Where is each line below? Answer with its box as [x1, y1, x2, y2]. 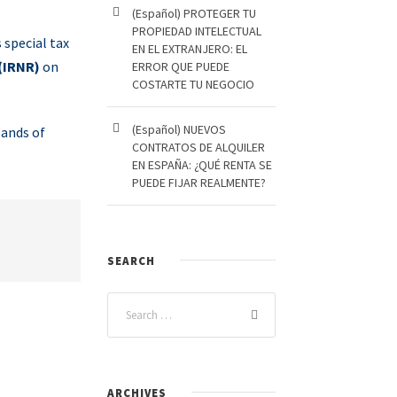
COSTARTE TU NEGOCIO [132, 76, 254, 92]
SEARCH [107, 253, 155, 269]
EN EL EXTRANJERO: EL [132, 41, 247, 57]
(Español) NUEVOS [132, 121, 226, 137]
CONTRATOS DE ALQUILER [132, 139, 265, 155]
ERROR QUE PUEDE [132, 58, 230, 74]
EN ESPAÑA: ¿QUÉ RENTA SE [132, 157, 272, 173]
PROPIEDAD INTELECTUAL [132, 23, 261, 39]
